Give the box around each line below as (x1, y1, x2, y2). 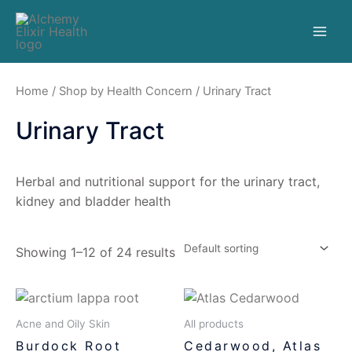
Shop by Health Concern (59, 84, 192, 98)
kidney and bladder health (16, 192, 170, 209)
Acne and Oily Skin (16, 317, 110, 331)
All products (184, 317, 244, 331)
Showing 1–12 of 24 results (16, 244, 175, 260)
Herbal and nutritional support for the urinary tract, (16, 173, 320, 189)
